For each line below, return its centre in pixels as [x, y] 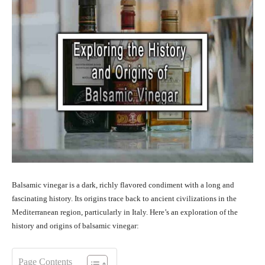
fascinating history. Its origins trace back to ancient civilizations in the [124, 199]
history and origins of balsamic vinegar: [75, 226]
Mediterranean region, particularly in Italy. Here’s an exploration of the [125, 212]
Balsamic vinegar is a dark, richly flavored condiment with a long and [123, 185]
